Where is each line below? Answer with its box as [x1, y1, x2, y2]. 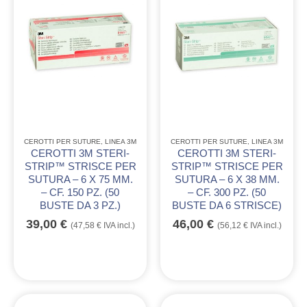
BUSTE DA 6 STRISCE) [172, 200, 282, 212]
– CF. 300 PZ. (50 [188, 187, 266, 199]
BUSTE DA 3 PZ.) [40, 200, 121, 212]
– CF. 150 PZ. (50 [41, 187, 119, 199]
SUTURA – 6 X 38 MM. [174, 174, 280, 186]
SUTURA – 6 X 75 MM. [27, 174, 133, 186]
